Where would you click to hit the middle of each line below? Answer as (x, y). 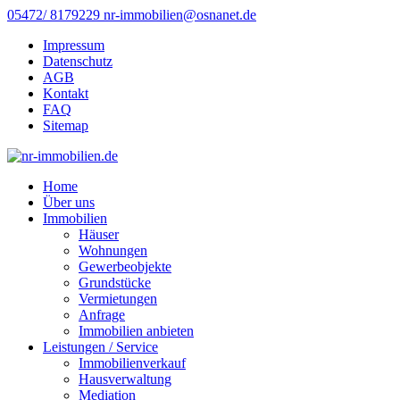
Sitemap (66, 125)
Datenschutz (78, 61)
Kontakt (66, 93)
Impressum (74, 45)
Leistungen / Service (100, 347)
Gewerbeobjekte (125, 267)
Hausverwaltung (125, 379)
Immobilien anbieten (136, 331)
